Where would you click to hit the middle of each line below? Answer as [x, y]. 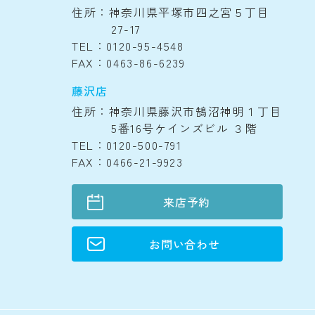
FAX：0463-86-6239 [129, 63]
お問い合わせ [185, 244]
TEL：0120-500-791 [127, 145]
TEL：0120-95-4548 [128, 46]
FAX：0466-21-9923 [128, 162]
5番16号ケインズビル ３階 [185, 128]
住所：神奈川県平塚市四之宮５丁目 [171, 12]
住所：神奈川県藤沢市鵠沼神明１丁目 [177, 111]
